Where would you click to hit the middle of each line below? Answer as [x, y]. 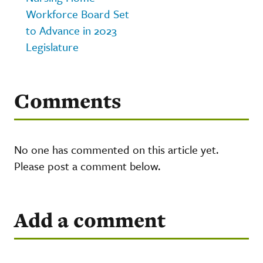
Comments [68, 100]
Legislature [52, 46]
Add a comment [90, 220]
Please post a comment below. [87, 166]
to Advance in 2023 [71, 30]
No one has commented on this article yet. [116, 149]
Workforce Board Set [77, 14]
